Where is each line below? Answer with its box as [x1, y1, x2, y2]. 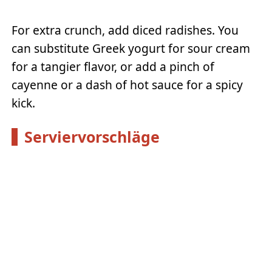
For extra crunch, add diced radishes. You [12, 21, 239, 38]
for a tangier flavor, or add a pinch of [12, 58, 215, 75]
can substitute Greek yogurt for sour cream [12, 39, 251, 56]
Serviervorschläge [24, 126, 160, 147]
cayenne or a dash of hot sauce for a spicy [12, 76, 243, 93]
